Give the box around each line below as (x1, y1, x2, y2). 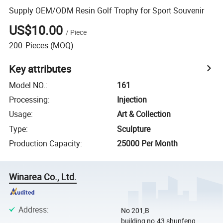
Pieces (25, 39, 48, 51)
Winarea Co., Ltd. (9, 171, 77, 183)
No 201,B (120, 205, 149, 215)
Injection (117, 94, 147, 106)
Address (18, 204, 47, 215)
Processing (9, 94, 48, 106)
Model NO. (9, 79, 46, 91)
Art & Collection (117, 109, 171, 120)
